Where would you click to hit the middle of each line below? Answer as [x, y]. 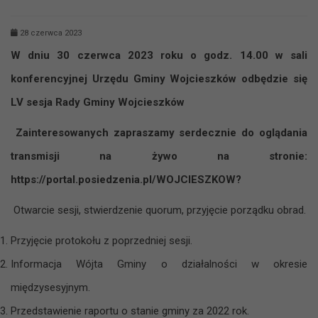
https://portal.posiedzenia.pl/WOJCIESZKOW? [126, 179]
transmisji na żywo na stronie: [159, 156]
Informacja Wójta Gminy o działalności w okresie [159, 264]
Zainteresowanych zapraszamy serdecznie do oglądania [161, 132]
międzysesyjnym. [50, 287]
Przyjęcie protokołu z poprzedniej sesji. [102, 240]
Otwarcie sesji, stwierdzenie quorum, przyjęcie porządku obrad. [160, 210]
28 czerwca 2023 [50, 33]
